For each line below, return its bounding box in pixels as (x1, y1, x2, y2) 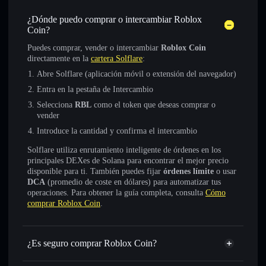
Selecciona (37, 100, 75, 109)
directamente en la (27, 54, 91, 63)
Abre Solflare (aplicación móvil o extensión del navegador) (37, 69, 236, 78)
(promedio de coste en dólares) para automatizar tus (45, 178, 221, 186)
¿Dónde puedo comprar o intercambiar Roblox (27, 14, 202, 24)
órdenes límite (163, 167, 214, 176)
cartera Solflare (91, 54, 142, 63)
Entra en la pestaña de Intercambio (37, 85, 153, 94)
